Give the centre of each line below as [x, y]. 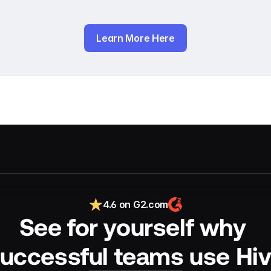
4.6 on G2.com [135, 204]
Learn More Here [135, 38]
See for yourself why [132, 226]
